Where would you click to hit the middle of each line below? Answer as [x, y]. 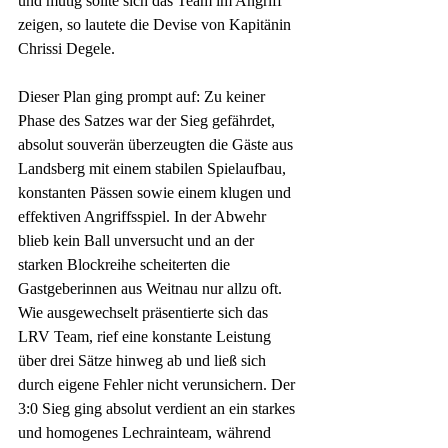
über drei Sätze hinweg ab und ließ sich [144, 360]
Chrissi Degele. [70, 48]
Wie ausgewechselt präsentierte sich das [145, 312]
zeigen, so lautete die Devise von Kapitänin [156, 24]
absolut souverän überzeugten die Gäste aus [157, 144]
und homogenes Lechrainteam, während [146, 432]
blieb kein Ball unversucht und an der [138, 240]
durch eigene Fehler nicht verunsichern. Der [158, 384]
